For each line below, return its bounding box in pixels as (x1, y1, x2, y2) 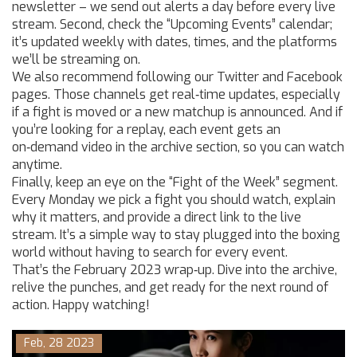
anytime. (12, 156, 62, 173)
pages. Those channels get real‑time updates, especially (12, 86, 340, 103)
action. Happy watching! (12, 296, 150, 313)
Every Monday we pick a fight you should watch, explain (12, 191, 335, 208)
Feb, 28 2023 (24, 335, 94, 351)
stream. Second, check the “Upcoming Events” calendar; (12, 16, 332, 33)
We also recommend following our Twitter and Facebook (12, 69, 343, 85)
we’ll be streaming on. (12, 51, 140, 68)
